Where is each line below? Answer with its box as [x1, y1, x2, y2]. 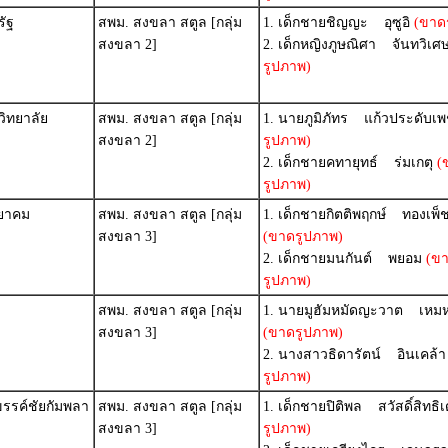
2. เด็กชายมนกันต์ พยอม [263, 251, 422, 266]
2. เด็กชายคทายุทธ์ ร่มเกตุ [263, 155, 433, 170]
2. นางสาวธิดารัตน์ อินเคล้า [263, 347, 446, 362]
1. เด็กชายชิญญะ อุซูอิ [263, 15, 410, 30]
